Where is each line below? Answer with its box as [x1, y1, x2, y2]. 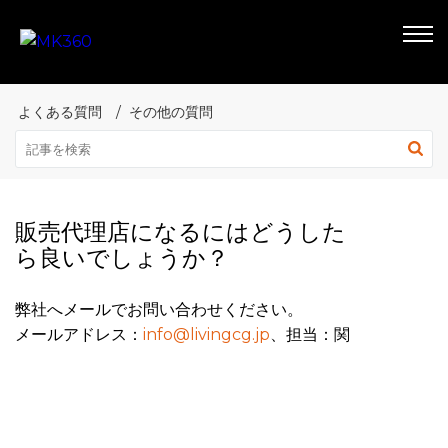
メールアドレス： [15, 325, 143, 344]
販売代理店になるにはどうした [15, 218, 346, 246]
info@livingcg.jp [143, 325, 270, 344]
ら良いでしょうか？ [15, 244, 229, 272]
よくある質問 [18, 103, 102, 121]
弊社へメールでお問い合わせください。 [15, 300, 303, 319]
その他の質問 [129, 103, 213, 121]
